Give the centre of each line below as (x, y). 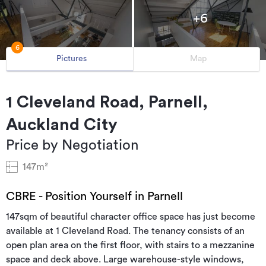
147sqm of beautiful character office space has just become (131, 216)
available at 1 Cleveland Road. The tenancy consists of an (125, 231)
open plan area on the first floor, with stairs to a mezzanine (130, 245)
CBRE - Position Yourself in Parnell (94, 196)
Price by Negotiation (72, 145)
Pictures (71, 59)
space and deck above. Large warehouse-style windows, (125, 259)
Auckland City (62, 124)
